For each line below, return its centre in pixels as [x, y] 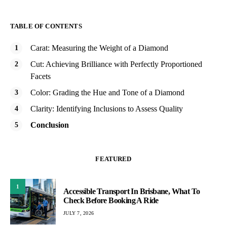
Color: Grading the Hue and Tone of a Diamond [107, 93]
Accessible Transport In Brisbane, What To [132, 191]
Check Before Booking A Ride [111, 200]
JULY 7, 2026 [79, 213]
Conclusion [50, 125]
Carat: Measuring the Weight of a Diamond [99, 48]
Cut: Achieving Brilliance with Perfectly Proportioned [116, 64]
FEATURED [113, 159]
